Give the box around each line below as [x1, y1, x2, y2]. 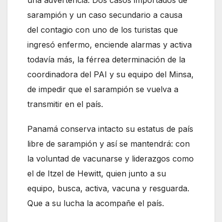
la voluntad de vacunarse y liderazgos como [27, 153, 194, 164]
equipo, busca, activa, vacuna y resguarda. [27, 183, 189, 193]
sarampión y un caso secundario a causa [27, 9, 182, 20]
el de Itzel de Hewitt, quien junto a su [27, 168, 166, 178]
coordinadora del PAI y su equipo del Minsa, [27, 69, 194, 79]
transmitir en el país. [27, 99, 103, 109]
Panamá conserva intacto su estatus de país [27, 123, 193, 134]
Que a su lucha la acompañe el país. [27, 198, 164, 208]
